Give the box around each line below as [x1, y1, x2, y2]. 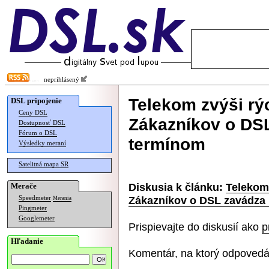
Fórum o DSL [19, 130, 57, 136]
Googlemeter [19, 215, 55, 222]
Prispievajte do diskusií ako [128, 220, 262, 233]
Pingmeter [19, 205, 47, 211]
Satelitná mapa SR [19, 161, 68, 168]
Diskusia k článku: [128, 181, 223, 193]
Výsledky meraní [19, 140, 66, 147]
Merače [11, 181, 37, 190]
